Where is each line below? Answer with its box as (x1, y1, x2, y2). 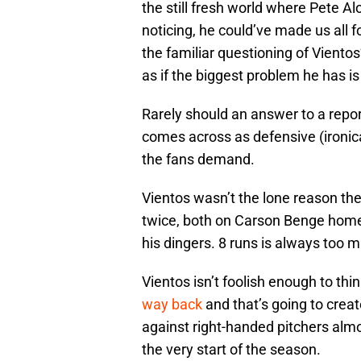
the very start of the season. (142, 341, 321, 359)
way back (142, 296, 202, 313)
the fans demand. (142, 151, 255, 168)
